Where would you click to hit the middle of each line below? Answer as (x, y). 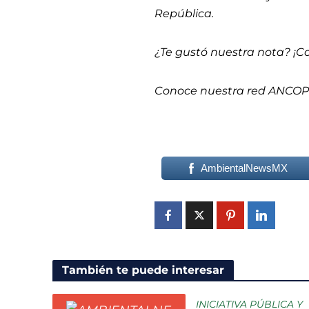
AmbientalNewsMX (245, 168)
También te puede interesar (143, 270)
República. (186, 14)
